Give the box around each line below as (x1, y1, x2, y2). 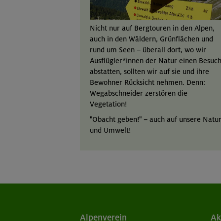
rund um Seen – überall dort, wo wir (90, 45, 206, 54)
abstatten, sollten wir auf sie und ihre (90, 67, 209, 76)
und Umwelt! (90, 126, 131, 135)
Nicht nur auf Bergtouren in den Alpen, (90, 23, 215, 33)
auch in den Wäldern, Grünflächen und (90, 34, 213, 43)
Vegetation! (90, 99, 127, 109)
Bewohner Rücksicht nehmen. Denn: (90, 77, 205, 87)
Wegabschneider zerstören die (90, 88, 187, 98)
